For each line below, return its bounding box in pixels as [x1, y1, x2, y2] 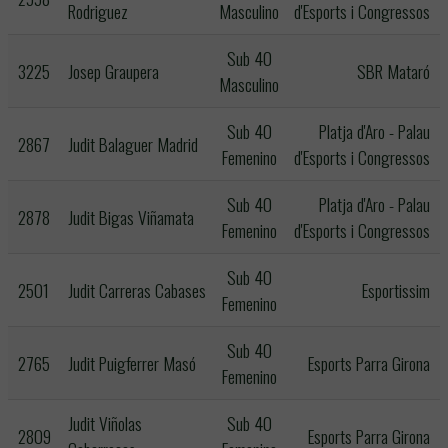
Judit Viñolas [68, 410, 142, 436]
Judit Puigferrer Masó [68, 350, 196, 376]
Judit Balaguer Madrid [68, 131, 198, 157]
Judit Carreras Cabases [68, 277, 206, 303]
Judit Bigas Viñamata [68, 204, 194, 230]
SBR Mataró [357, 58, 430, 84]
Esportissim [362, 277, 430, 303]
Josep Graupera [68, 58, 159, 84]
